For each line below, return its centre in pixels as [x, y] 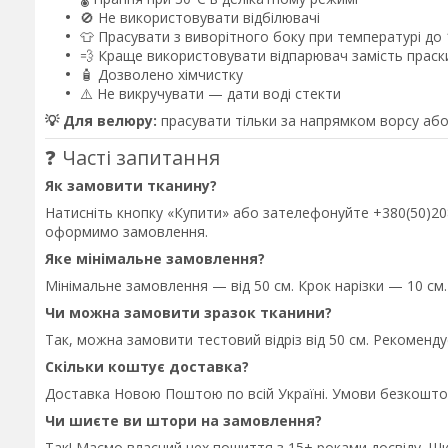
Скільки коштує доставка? [147, 366]
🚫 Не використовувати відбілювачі [200, 18]
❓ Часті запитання [132, 157]
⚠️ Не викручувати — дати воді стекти [210, 94]
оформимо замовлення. [126, 231]
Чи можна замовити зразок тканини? [188, 312]
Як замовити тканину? [131, 185]
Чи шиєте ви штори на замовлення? [183, 420]
